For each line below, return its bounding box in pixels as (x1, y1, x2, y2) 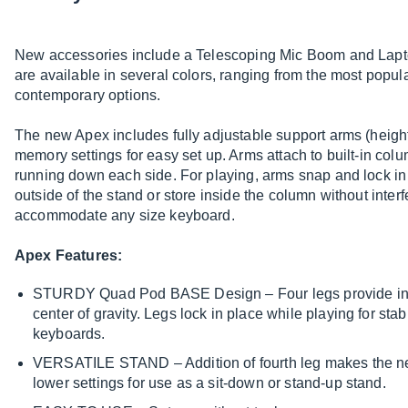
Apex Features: (15, 248, 123, 264)
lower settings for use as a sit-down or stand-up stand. (33, 375, 386, 392)
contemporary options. (15, 87, 161, 104)
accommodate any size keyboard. (15, 208, 235, 224)
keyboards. (33, 326, 106, 342)
